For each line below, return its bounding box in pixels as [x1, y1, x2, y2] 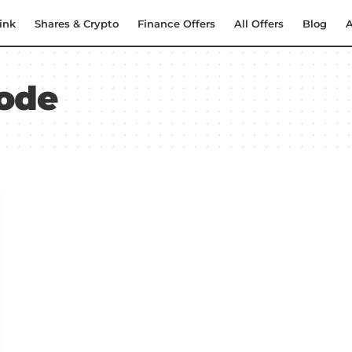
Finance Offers [137, 16, 215, 30]
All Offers [234, 16, 284, 30]
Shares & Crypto [35, 16, 119, 30]
